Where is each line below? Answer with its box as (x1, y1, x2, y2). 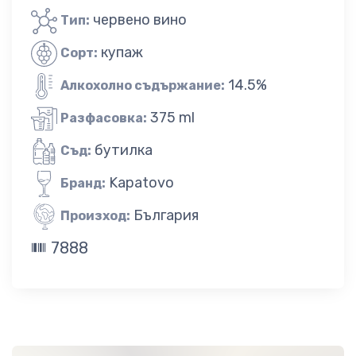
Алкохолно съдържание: (60, 77, 225, 93)
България (133, 206, 199, 224)
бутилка (95, 141, 153, 159)
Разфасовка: (60, 110, 147, 126)
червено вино (93, 10, 187, 29)
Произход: (60, 207, 130, 223)
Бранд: (60, 175, 106, 191)
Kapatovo (109, 173, 174, 192)
